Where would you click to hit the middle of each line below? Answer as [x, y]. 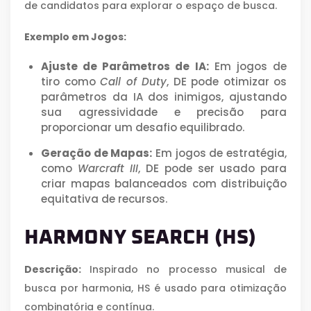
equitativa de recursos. [104, 199]
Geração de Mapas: [97, 153]
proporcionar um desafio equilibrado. [143, 127]
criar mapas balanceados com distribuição [164, 183]
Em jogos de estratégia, [220, 153]
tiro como [70, 81]
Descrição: [53, 269]
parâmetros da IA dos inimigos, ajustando [164, 96]
